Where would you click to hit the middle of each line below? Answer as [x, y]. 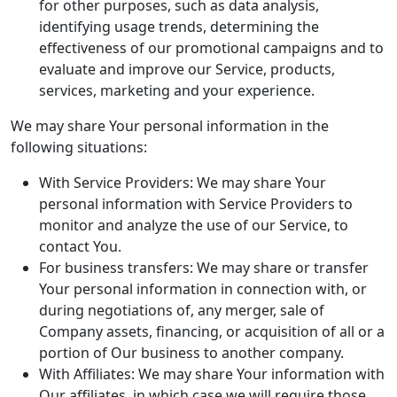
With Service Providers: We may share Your [183, 183]
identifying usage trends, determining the [179, 27]
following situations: [79, 147]
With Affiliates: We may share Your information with [212, 374]
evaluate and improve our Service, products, [187, 69]
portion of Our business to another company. [191, 353]
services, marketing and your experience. [177, 90]
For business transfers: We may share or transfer [204, 268]
